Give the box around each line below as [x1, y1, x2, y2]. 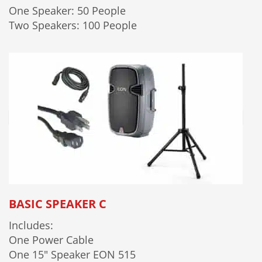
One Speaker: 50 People [9, 3, 126, 18]
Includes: [9, 218, 53, 232]
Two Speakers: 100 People [9, 18, 137, 32]
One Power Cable [9, 232, 94, 247]
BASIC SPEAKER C [9, 195, 106, 212]
